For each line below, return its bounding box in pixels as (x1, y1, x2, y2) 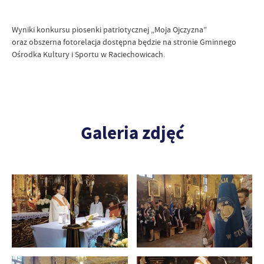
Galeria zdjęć (80, 121, 184, 145)
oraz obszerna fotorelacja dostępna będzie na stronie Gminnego (12, 37, 236, 47)
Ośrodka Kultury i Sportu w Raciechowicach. (12, 49, 165, 60)
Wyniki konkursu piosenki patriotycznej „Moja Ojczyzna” (12, 24, 207, 35)
